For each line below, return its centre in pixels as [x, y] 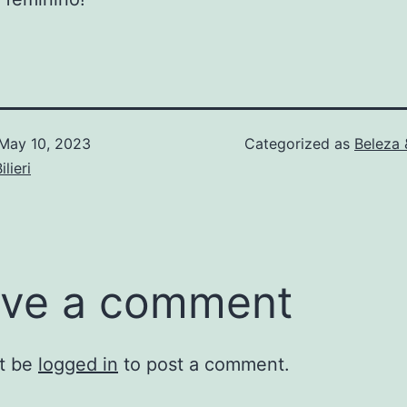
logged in [78, 365]
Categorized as [299, 144]
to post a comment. [204, 365]
